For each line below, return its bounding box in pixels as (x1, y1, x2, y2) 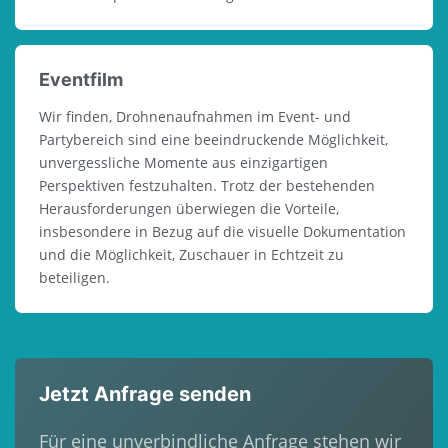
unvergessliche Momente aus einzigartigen (39, 153, 328, 172)
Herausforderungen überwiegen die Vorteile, (39, 199, 339, 218)
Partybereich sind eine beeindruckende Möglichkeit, (39, 130, 388, 149)
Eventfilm (39, 69, 123, 90)
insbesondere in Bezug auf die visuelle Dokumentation (39, 222, 406, 241)
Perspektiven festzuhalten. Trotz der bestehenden (39, 176, 375, 195)
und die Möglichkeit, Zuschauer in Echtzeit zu (39, 245, 344, 264)
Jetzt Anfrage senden (39, 382, 251, 406)
